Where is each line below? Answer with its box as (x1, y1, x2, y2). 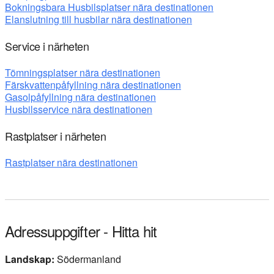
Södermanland (57, 251, 121, 266)
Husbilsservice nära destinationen (5, 102, 152, 116)
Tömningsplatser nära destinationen (5, 65, 160, 80)
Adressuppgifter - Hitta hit (5, 220, 157, 242)
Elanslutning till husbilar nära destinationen (5, 12, 192, 26)
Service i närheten (5, 37, 89, 54)
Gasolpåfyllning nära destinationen (5, 89, 156, 104)
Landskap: (5, 251, 57, 266)
